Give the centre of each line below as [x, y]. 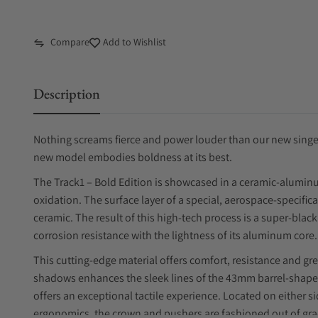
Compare [70, 42]
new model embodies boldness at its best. [133, 157]
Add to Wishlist [133, 42]
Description [67, 94]
